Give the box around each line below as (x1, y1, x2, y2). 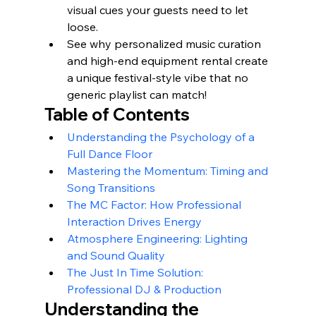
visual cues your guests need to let (66, 2, 251, 17)
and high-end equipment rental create (66, 53, 271, 68)
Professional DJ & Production (66, 281, 221, 296)
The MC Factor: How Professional (66, 197, 244, 212)
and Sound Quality (66, 248, 165, 262)
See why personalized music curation (66, 36, 264, 51)
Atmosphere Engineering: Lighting (66, 231, 250, 245)
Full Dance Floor (66, 146, 152, 161)
